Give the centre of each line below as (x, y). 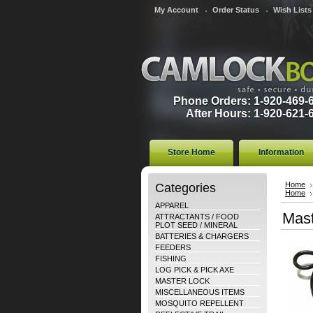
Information (281, 152)
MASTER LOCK (182, 281)
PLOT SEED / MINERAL (196, 225)
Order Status (236, 10)
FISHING (171, 259)
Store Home (191, 152)
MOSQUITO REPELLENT (199, 303)
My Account (177, 10)
